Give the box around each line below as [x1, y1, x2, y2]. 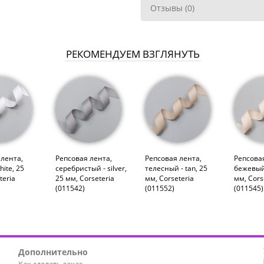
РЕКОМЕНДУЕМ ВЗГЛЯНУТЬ [66, 47, 200, 61]
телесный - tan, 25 [144, 163, 207, 173]
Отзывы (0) [150, 2, 194, 14]
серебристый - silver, [55, 163, 127, 173]
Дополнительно [18, 246, 88, 258]
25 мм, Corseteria [55, 173, 115, 183]
